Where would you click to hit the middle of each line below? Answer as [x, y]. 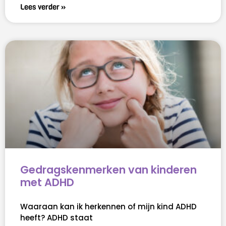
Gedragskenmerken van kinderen [108, 170]
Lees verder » [43, 7]
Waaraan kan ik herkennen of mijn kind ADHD [108, 207]
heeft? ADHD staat [56, 218]
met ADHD [47, 183]
